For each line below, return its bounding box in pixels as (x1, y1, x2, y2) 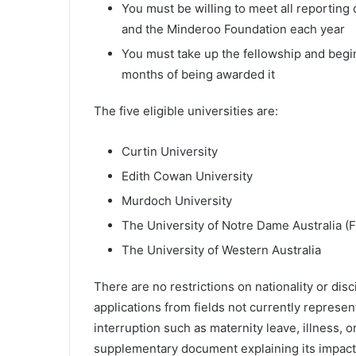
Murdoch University (122, 192, 232, 208)
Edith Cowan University (122, 168, 253, 184)
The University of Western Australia (122, 242, 321, 257)
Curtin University (122, 143, 218, 159)
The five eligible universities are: (94, 103, 278, 118)
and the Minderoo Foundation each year (122, 21, 345, 37)
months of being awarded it (122, 66, 275, 82)
